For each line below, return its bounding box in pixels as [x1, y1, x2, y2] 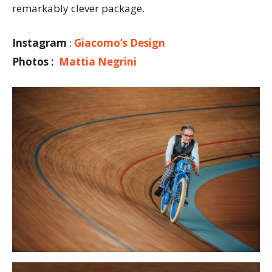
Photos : [12, 55, 56, 69]
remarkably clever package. [12, 1, 144, 16]
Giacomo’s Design [74, 36, 165, 50]
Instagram [12, 36, 67, 50]
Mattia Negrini [56, 55, 137, 69]
